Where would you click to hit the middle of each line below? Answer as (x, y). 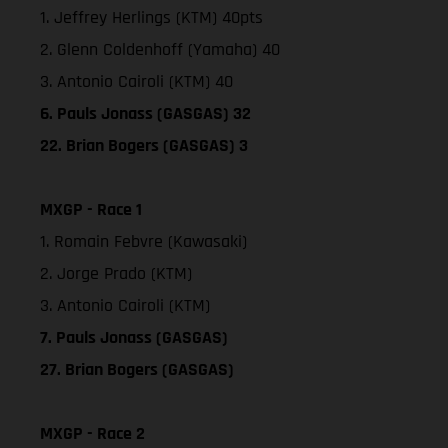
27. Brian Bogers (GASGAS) (137, 369)
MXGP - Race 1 (91, 209)
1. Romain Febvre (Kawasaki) (143, 241)
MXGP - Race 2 (92, 433)
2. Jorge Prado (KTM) (116, 273)
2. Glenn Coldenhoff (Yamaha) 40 (160, 49)
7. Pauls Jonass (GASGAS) (134, 337)
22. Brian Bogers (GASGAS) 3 (144, 145)
